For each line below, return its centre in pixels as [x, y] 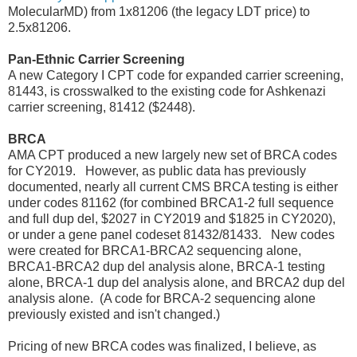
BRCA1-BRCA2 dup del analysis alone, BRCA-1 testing [167, 267]
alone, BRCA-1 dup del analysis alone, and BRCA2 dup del [177, 283]
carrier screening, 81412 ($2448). [102, 108]
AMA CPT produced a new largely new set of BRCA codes [173, 155]
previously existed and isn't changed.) [116, 315]
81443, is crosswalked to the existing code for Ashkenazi [167, 92]
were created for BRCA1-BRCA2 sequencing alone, [155, 251]
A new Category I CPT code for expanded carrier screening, [176, 76]
